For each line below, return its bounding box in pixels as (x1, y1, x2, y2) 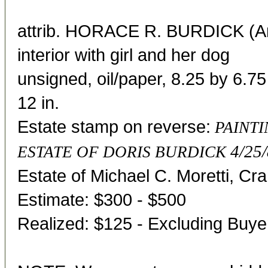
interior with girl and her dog (17, 45, 230, 65)
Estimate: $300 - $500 (17, 190, 186, 209)
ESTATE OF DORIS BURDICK (17, 143, 226, 161)
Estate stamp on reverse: (17, 117, 211, 136)
